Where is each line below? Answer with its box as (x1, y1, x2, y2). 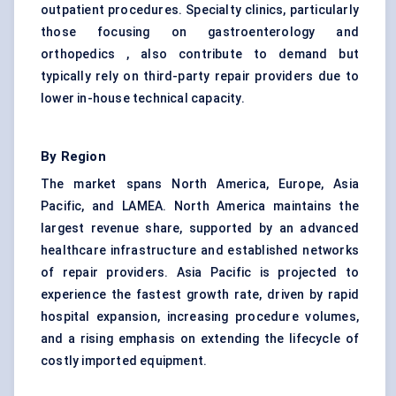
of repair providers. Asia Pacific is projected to (41, 265, 359, 280)
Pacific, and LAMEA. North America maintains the (41, 199, 359, 214)
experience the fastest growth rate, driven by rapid (41, 287, 359, 302)
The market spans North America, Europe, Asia (41, 177, 359, 192)
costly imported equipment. (41, 354, 208, 369)
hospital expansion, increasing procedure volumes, (41, 309, 359, 324)
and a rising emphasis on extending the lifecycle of (41, 331, 359, 346)
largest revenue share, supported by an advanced (41, 221, 359, 236)
